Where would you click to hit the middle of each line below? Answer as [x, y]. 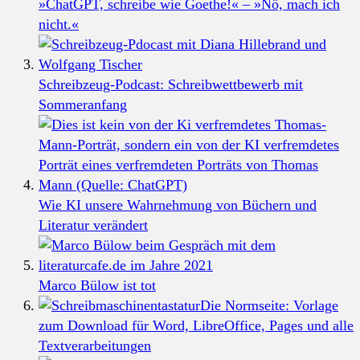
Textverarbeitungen [95, 345]
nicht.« [59, 24]
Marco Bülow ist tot [97, 285]
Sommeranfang [83, 104]
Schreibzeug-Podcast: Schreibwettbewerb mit [171, 84]
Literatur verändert [93, 225]
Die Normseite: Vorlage [269, 305]
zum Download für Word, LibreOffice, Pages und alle [196, 325]
